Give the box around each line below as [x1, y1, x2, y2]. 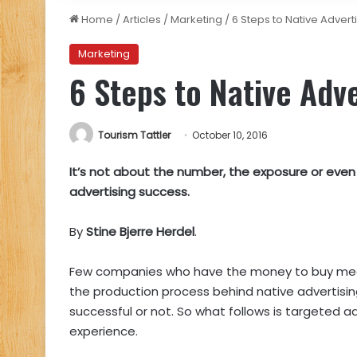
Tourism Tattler [98, 128, 171, 142]
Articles [123, 12, 161, 27]
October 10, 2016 [192, 128, 268, 142]
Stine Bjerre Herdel [86, 223, 194, 241]
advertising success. [69, 183, 190, 201]
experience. [69, 323, 138, 340]
